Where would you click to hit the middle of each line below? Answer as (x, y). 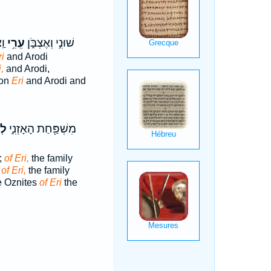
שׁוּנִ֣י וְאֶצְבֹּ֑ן (49, 43)
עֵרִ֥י (15, 43)
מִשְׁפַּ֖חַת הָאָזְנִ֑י (41, 129)
